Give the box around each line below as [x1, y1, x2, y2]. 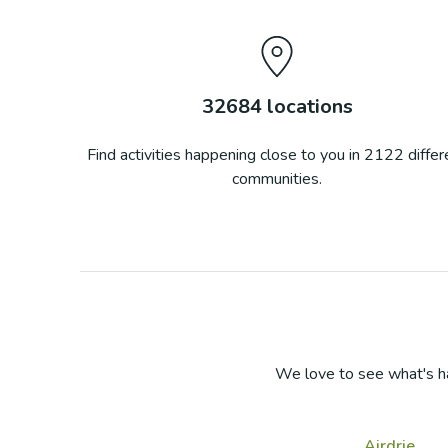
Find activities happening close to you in [87, 144, 361, 166]
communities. [232, 168, 323, 190]
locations [261, 93, 353, 120]
